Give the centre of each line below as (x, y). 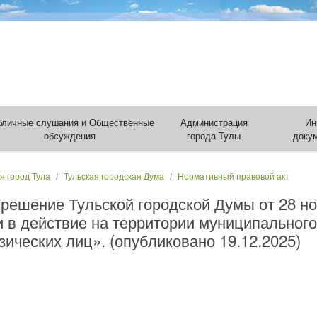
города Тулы (214, 136)
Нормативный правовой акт (234, 176)
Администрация (214, 122)
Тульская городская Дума (114, 176)
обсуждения (70, 136)
